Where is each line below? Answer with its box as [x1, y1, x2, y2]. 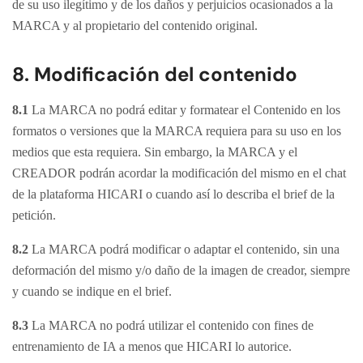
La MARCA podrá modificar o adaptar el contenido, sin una [32, 242, 340, 256]
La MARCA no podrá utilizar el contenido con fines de [28, 318, 314, 332]
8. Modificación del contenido [12, 62, 297, 87]
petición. [12, 208, 56, 222]
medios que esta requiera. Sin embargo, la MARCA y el [12, 145, 297, 159]
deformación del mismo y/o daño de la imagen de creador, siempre [12, 263, 350, 277]
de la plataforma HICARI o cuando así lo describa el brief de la [12, 187, 335, 201]
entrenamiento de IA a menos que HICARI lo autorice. [12, 340, 292, 353]
